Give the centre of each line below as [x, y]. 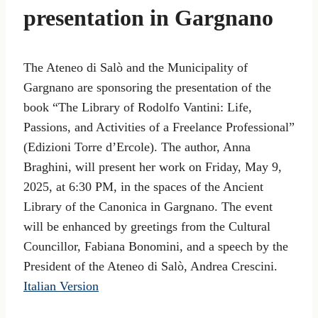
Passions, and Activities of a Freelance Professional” [159, 127]
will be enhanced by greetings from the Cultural [147, 226]
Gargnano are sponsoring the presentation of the [147, 87]
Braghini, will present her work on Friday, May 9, [153, 166]
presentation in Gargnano [148, 17]
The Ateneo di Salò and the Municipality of [136, 67]
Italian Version [61, 286]
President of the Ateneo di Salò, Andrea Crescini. [150, 266]
